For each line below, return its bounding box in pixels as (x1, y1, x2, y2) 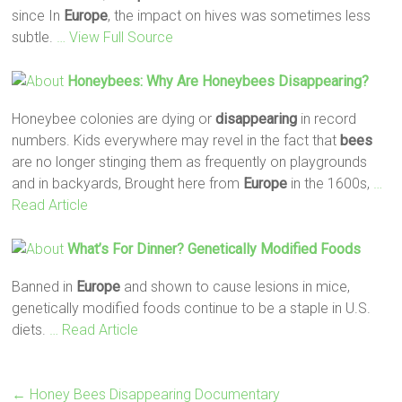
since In (12, 6, 65, 24)
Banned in (12, 277, 77, 295)
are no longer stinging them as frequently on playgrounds (12, 153, 368, 170)
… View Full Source (57, 28, 174, 46)
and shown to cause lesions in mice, (120, 277, 351, 295)
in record (297, 109, 357, 127)
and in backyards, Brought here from (12, 174, 244, 192)
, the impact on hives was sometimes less (108, 6, 371, 24)
